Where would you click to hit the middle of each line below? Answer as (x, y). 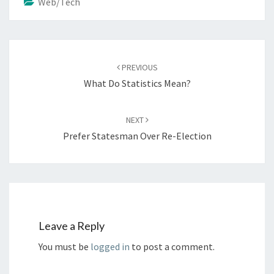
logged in (110, 247)
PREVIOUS (139, 67)
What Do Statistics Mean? (137, 83)
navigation (39, 63)
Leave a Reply (72, 226)
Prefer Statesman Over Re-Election (137, 136)
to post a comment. (172, 247)
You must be (65, 247)
